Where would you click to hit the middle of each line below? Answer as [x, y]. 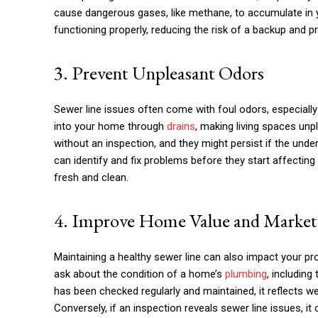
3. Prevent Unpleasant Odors [159, 72]
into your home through [110, 126]
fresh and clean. [91, 177]
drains [181, 126]
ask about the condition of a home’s [139, 274]
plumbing [246, 274]
